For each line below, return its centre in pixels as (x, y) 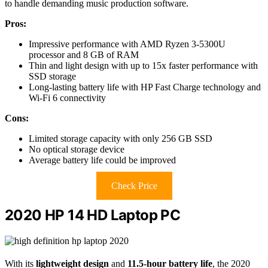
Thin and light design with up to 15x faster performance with (143, 65)
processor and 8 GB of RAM (84, 54)
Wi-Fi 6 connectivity (67, 98)
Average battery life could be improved (102, 160)
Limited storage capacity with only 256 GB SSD (121, 138)
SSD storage (52, 76)
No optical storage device (77, 149)
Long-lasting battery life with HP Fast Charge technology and (145, 87)
